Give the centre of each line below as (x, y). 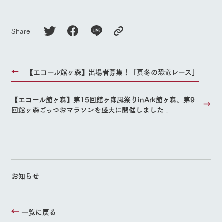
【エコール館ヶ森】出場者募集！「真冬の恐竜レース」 (112, 71)
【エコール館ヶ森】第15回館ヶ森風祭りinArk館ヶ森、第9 (103, 99)
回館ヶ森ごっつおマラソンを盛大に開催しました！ (91, 109)
